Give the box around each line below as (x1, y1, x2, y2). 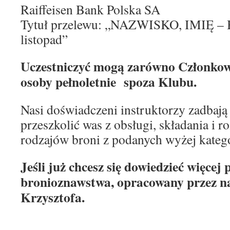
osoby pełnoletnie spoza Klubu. (21, 71, 197, 91)
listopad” (21, 30, 68, 48)
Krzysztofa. (21, 187, 85, 207)
